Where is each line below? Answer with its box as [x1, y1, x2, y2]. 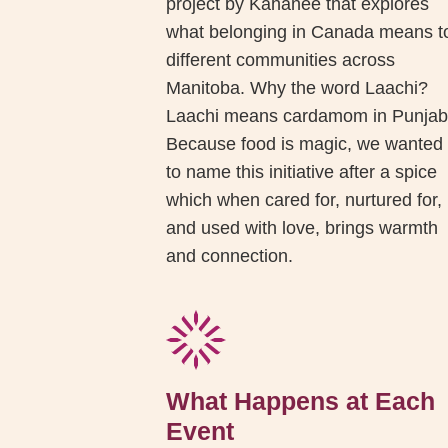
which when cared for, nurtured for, [166, 190, 443, 211]
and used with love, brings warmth [166, 218, 439, 239]
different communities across [166, 50, 396, 71]
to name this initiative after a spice [166, 162, 438, 183]
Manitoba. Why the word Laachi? [166, 78, 429, 99]
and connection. [166, 246, 294, 267]
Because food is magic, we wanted [166, 134, 444, 155]
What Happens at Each [166, 387, 436, 416]
